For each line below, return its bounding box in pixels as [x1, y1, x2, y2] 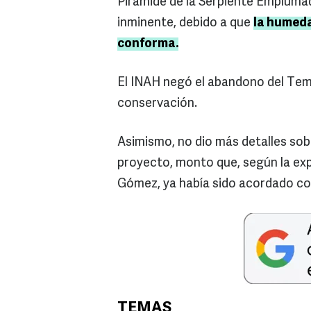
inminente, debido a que [117, 17, 253, 31]
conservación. [117, 97, 197, 111]
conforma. [117, 37, 178, 51]
